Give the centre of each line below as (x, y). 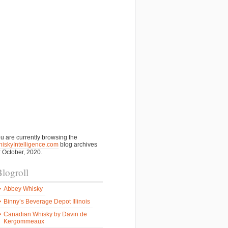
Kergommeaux (24, 221)
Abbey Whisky (23, 189)
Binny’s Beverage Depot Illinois (47, 202)
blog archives (78, 145)
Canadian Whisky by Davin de (45, 214)
